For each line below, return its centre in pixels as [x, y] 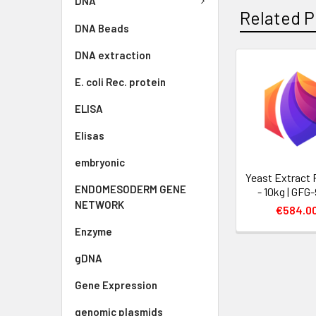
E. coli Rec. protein [120, 81]
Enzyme [93, 231]
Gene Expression [116, 285]
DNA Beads [102, 28]
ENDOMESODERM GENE [130, 189]
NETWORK [99, 204]
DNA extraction [113, 55]
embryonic [100, 162]
